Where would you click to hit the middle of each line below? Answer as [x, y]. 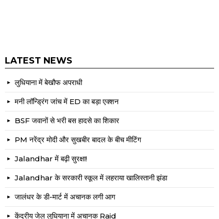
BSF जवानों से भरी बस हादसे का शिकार [67, 121]
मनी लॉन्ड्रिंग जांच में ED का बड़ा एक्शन [67, 102]
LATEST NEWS [39, 61]
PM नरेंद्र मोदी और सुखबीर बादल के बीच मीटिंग [78, 140]
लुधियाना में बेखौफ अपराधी [48, 83]
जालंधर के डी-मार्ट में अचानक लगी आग [65, 197]
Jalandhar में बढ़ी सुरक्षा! [51, 159]
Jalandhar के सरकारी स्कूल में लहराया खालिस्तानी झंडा [91, 178]
